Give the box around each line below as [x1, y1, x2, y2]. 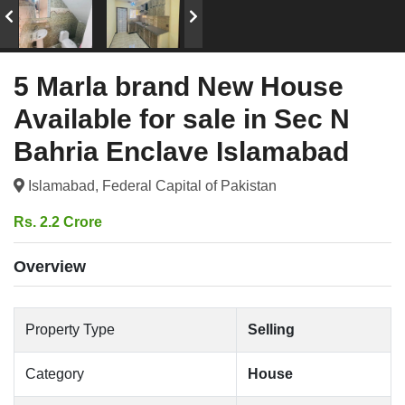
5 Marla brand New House [14, 71, 344, 101]
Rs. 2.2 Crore [14, 214, 102, 230]
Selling [248, 322, 295, 337]
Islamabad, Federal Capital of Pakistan [24, 178, 277, 193]
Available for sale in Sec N [14, 104, 350, 134]
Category [25, 366, 84, 381]
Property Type [25, 322, 115, 337]
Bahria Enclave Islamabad [14, 137, 349, 166]
